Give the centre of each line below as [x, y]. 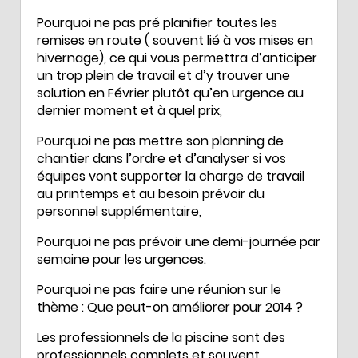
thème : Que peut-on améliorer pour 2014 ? [170, 307]
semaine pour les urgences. [121, 259]
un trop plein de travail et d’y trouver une [163, 75]
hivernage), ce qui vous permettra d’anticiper [177, 58]
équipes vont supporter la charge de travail [171, 176]
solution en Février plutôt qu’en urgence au [170, 93]
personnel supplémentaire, [119, 211]
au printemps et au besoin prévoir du [151, 193]
